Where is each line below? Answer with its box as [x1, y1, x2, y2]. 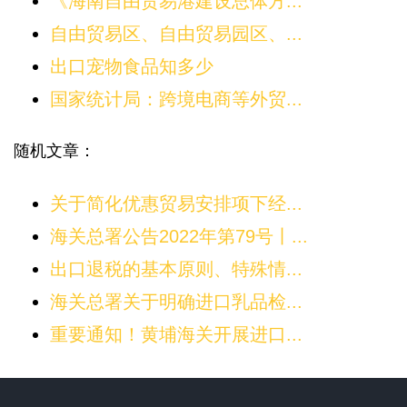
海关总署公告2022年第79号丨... [50, 226, 308, 247]
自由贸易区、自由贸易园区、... [50, 24, 303, 45]
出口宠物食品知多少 [50, 56, 213, 77]
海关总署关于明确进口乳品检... [50, 292, 303, 313]
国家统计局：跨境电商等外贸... [50, 89, 303, 110]
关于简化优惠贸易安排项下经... [50, 194, 303, 214]
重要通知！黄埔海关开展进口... [50, 324, 303, 345]
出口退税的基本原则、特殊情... [50, 259, 303, 280]
